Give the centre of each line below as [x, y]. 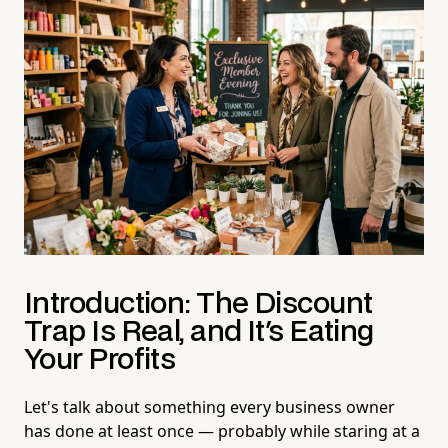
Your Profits [100, 360]
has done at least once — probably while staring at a [222, 430]
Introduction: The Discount [198, 304]
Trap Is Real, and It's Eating [199, 332]
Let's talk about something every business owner [209, 406]
